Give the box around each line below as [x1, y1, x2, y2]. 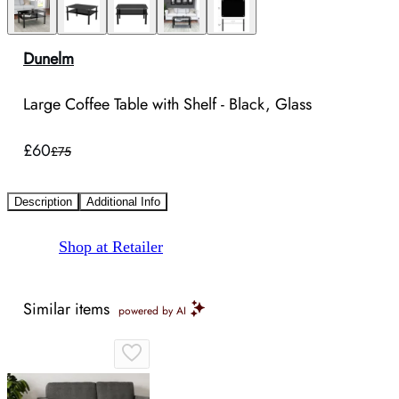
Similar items [23, 297, 110, 322]
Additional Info [86, 195, 160, 209]
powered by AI [118, 303, 186, 320]
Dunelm [23, 47, 74, 70]
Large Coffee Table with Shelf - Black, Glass [23, 93, 312, 117]
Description [14, 195, 72, 209]
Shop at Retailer [59, 238, 163, 256]
